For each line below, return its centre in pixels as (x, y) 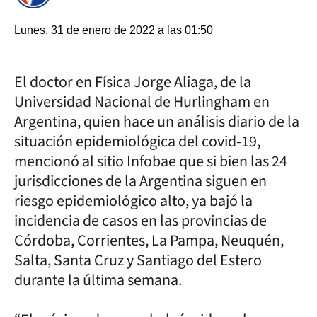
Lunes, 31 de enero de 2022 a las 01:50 (114, 30)
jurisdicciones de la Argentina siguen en (140, 181)
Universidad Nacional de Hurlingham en (142, 102)
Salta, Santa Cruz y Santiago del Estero (138, 260)
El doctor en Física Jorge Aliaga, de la (133, 82)
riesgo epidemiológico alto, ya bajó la (133, 201)
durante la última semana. (98, 280)
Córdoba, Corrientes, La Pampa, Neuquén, (149, 241)
